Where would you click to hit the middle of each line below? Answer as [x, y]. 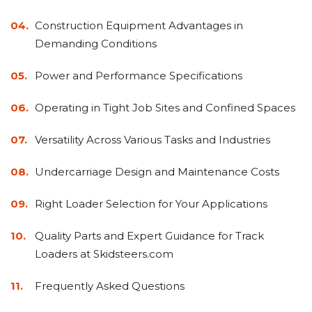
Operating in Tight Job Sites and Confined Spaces [165, 108]
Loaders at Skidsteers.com [104, 254]
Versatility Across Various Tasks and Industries [153, 140]
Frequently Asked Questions [110, 286]
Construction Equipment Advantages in [139, 25]
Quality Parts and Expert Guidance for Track [149, 236]
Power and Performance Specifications [139, 76]
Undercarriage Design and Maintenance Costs [157, 172]
